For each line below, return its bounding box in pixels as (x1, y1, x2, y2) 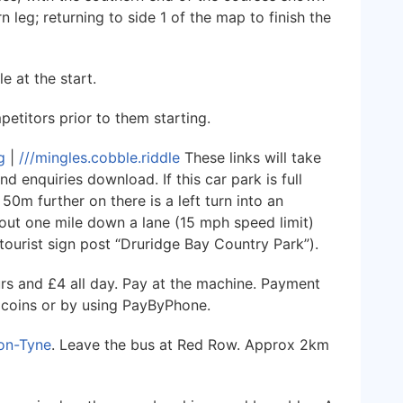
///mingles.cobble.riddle (19, 148, 180, 166)
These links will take (180, 148, 321, 166)
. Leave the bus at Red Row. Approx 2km (51, 335, 329, 354)
